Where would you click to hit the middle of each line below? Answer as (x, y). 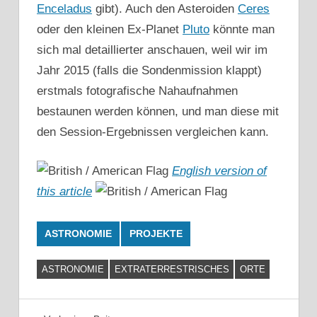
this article (64, 191)
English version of (219, 171)
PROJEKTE (156, 234)
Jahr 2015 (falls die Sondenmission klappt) (149, 71)
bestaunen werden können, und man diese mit (158, 112)
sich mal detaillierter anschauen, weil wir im (152, 50)
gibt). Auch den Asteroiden (165, 9)
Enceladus (64, 9)
